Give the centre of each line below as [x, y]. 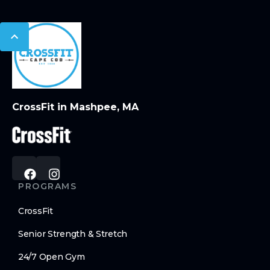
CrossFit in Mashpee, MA [75, 107]
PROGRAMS [47, 187]
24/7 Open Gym [52, 257]
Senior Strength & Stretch [73, 234]
